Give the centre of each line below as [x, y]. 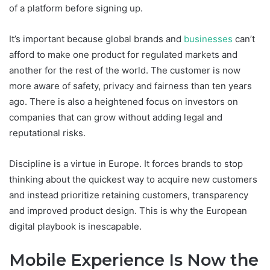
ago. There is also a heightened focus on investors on [124, 101]
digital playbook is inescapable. [75, 226]
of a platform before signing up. [76, 8]
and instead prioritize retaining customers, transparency [129, 195]
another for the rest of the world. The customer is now [125, 70]
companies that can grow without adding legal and [116, 117]
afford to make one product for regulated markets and [123, 54]
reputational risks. [47, 133]
